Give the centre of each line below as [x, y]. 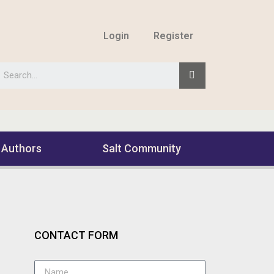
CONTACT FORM [76, 235]
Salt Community [142, 148]
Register [173, 35]
